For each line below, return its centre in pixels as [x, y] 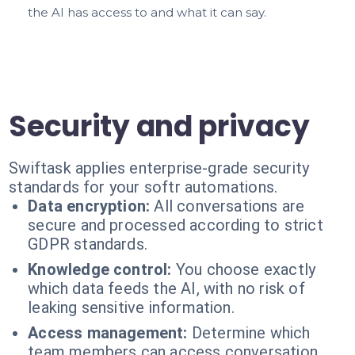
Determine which [251, 333]
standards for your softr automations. [143, 187]
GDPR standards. [88, 244]
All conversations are [229, 206]
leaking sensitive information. [131, 307]
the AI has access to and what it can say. [147, 12]
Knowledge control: [100, 269]
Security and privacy [159, 126]
